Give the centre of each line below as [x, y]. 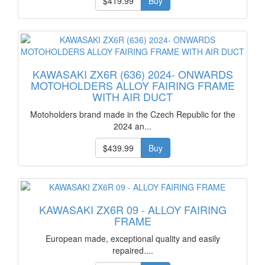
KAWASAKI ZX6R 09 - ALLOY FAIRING [132, 209]
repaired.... [132, 250]
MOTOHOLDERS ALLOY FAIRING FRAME [132, 85]
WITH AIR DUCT [132, 96]
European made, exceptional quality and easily [132, 238]
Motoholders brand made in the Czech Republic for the [132, 114]
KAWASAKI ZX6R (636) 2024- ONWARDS [132, 74]
